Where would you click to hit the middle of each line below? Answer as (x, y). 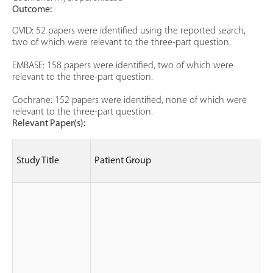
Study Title (38, 161)
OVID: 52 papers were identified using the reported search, (129, 31)
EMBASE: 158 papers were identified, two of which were (123, 66)
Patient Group (123, 161)
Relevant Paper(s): (49, 124)
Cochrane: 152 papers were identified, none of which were (129, 101)
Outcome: (32, 10)
